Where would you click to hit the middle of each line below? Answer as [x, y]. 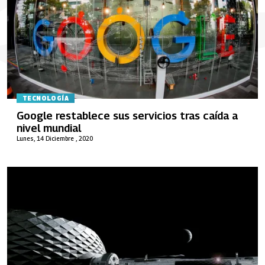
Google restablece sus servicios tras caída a [127, 115]
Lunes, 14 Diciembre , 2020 [55, 138]
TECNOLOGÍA [46, 98]
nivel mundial [49, 128]
